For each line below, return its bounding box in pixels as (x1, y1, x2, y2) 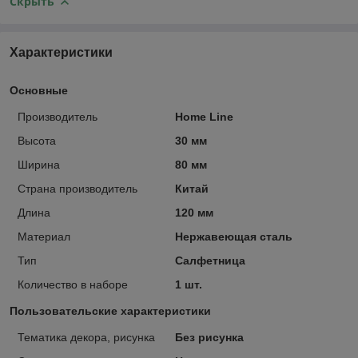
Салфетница (174, 253, 245, 267)
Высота (18, 133, 56, 147)
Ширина (18, 157, 60, 171)
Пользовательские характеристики (10, 304, 211, 317)
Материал (18, 229, 70, 243)
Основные (10, 83, 68, 97)
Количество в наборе (18, 277, 128, 291)
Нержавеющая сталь (174, 229, 292, 243)
